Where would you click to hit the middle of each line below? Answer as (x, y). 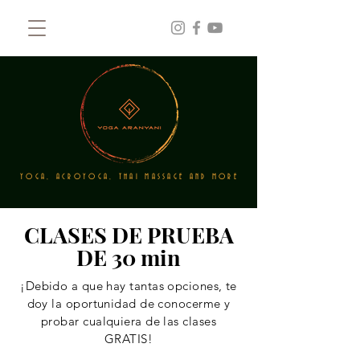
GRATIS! (129, 339)
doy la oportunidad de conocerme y (129, 303)
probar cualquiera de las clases (129, 321)
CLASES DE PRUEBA (129, 235)
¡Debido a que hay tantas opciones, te (129, 286)
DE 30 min (129, 257)
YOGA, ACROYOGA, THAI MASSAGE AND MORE (129, 177)
